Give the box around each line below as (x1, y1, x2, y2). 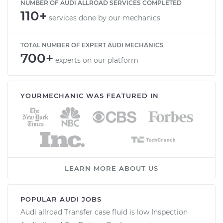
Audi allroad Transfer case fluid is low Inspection (20, 207, 188, 217)
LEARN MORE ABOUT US (65, 164, 158, 172)
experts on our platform (55, 55, 138, 65)
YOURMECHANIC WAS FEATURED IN (20, 91, 159, 100)
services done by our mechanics (49, 13, 160, 22)
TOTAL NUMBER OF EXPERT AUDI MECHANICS (20, 41, 164, 49)
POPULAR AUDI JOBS (20, 195, 102, 203)
